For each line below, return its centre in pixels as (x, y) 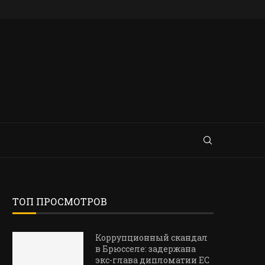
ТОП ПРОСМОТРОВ (60, 202)
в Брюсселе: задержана (146, 249)
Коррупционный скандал (151, 238)
